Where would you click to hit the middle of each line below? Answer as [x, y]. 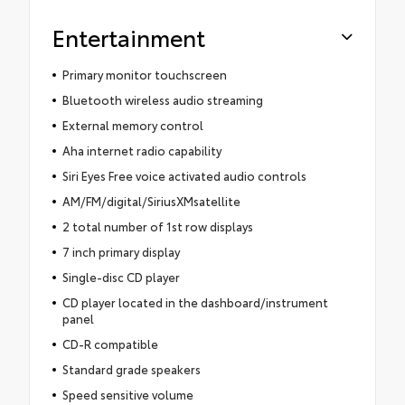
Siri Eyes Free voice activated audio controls [184, 176]
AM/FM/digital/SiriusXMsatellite [151, 201]
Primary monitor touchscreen [144, 75]
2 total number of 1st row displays [157, 226]
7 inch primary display [121, 252]
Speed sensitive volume [127, 395]
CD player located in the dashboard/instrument [195, 302]
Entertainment [129, 37]
